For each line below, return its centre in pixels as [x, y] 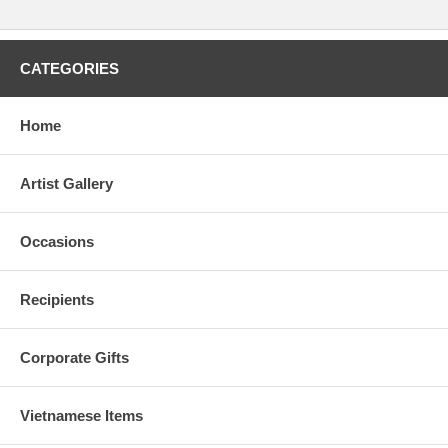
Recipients [57, 299]
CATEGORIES [69, 68]
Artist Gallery [66, 183]
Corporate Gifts [74, 357]
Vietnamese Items [81, 415]
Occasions [57, 241]
